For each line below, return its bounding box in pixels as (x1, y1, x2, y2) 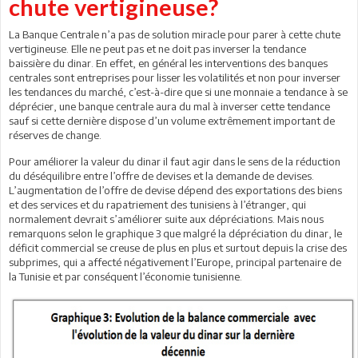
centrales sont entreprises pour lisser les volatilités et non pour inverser (9, 71, 340, 84)
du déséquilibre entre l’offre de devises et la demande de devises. (9, 169, 314, 182)
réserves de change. (9, 129, 101, 141)
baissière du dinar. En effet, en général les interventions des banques (9, 57, 328, 70)
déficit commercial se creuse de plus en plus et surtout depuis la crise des (9, 241, 347, 254)
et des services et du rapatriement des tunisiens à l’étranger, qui (9, 198, 306, 211)
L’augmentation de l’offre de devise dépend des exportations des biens (9, 184, 342, 197)
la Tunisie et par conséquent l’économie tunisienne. (9, 270, 242, 283)
